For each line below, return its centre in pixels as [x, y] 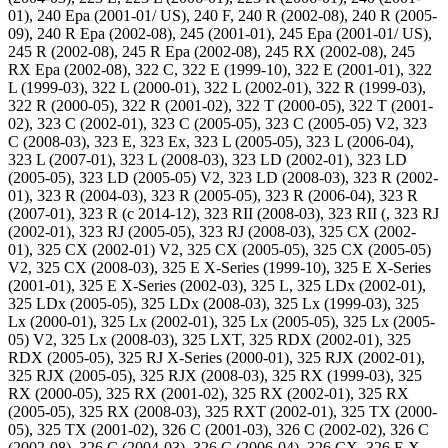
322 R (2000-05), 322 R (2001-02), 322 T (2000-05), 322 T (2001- [220, 105]
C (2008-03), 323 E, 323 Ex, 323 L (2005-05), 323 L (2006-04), [211, 141]
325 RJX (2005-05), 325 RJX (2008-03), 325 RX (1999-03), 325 [215, 375]
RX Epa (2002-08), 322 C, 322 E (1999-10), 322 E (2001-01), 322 [220, 69]
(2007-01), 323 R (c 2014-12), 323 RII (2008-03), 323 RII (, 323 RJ [223, 213]
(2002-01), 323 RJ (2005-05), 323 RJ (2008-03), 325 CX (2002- [212, 231]
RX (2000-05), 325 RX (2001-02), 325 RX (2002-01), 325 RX [208, 393]
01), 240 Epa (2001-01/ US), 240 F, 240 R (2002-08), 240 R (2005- [222, 15]
